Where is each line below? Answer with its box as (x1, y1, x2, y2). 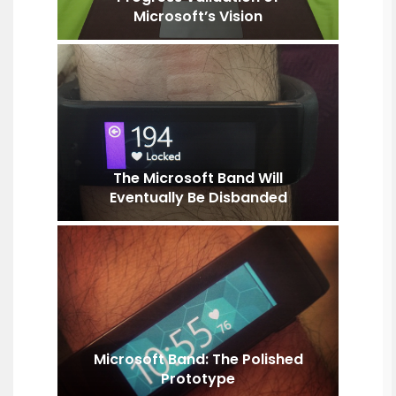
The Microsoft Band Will (113, 167, 283, 188)
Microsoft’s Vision (133, 5, 263, 27)
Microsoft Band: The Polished (93, 348, 303, 369)
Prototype (161, 368, 235, 389)
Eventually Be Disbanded (109, 187, 287, 208)
